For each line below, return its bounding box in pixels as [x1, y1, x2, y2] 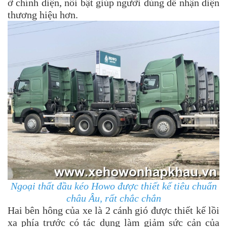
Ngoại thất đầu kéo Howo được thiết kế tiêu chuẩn [10, 180, 217, 192]
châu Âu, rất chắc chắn [66, 192, 161, 204]
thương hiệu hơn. [8, 9, 78, 21]
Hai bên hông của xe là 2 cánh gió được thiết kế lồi [8, 204, 219, 216]
